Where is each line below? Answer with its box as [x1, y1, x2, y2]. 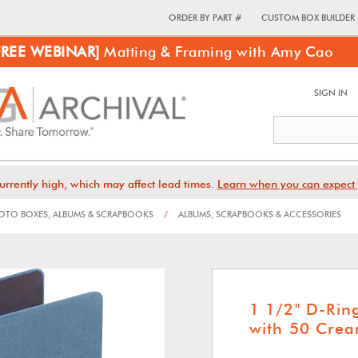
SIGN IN [314, 87, 348, 98]
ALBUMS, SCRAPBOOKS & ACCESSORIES [176, 209, 341, 220]
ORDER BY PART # [169, 12, 241, 23]
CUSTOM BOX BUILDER [261, 12, 355, 23]
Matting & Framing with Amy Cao [99, 43, 334, 60]
